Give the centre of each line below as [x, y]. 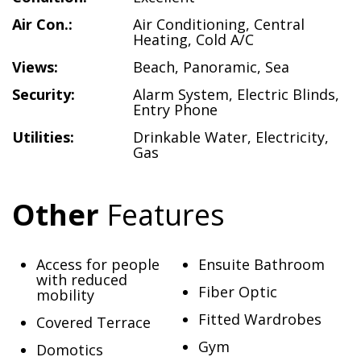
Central [279, 24]
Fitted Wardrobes [259, 319]
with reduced [82, 280]
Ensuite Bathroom [261, 264]
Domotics [70, 350]
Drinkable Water [190, 137]
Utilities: [43, 137]
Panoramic [220, 67]
